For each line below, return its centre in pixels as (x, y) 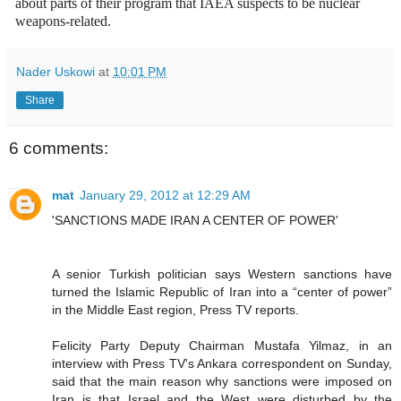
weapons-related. (63, 21)
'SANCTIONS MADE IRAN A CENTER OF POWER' (195, 220)
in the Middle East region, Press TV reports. (175, 309)
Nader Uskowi (55, 72)
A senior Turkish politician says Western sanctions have (222, 273)
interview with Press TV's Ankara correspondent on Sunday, (222, 363)
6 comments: (59, 149)
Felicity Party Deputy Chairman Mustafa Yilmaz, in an (222, 345)
